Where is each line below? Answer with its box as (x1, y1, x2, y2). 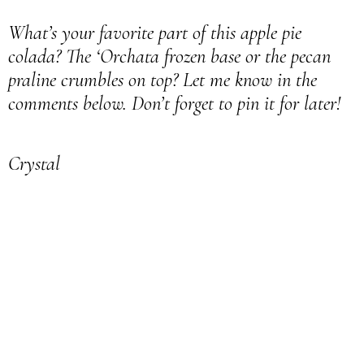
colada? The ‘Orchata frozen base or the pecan (8, 43, 331, 68)
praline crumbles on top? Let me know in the (8, 67, 317, 92)
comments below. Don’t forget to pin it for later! (8, 90, 345, 115)
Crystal (8, 150, 65, 175)
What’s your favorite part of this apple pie (8, 19, 301, 45)
